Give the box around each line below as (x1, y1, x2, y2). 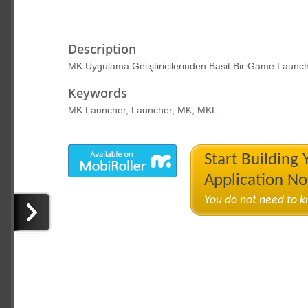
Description (67, 41, 136, 57)
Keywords (67, 85, 127, 101)
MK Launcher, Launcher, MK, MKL (67, 104, 217, 115)
